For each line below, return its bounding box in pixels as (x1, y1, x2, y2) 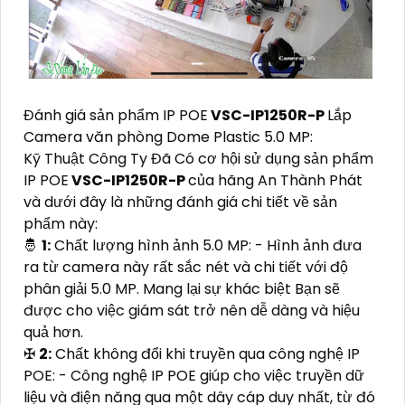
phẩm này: (24, 212, 98, 234)
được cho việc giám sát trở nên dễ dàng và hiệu (24, 299, 360, 321)
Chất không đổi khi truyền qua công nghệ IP (52, 343, 360, 364)
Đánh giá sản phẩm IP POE (24, 104, 208, 126)
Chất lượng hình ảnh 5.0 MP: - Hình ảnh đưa (51, 234, 362, 256)
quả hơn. (24, 321, 83, 343)
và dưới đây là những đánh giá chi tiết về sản (24, 191, 337, 212)
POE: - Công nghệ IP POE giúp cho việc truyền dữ (24, 364, 364, 386)
